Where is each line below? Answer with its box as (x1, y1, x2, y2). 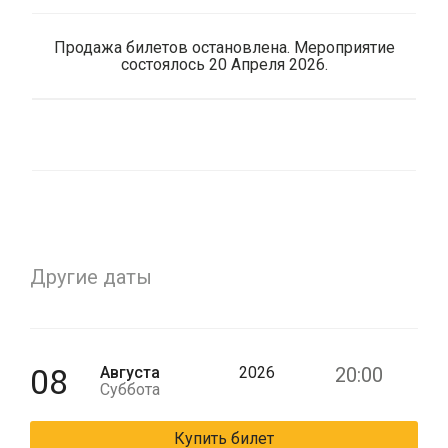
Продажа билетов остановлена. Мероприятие (53, 38, 395, 57)
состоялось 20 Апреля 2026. (120, 55, 328, 74)
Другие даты (30, 265, 152, 289)
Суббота (99, 380, 160, 399)
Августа (99, 363, 160, 382)
